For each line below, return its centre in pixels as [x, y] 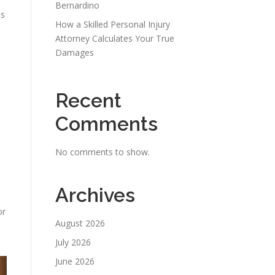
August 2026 [80, 223]
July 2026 [73, 242]
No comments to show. [103, 152]
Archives [95, 195]
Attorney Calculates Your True [115, 38]
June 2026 [75, 261]
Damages [75, 52]
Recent [88, 100]
